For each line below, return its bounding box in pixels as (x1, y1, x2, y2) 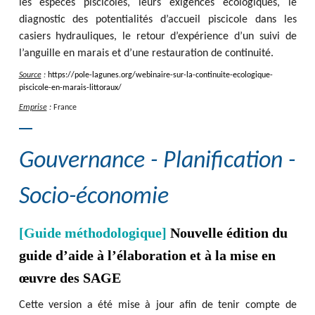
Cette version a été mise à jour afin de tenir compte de (18, 300, 297, 311)
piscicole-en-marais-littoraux (18, 84, 118, 92)
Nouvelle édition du (169, 225, 288, 240)
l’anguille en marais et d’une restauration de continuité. (18, 48, 274, 59)
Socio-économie (18, 185, 169, 210)
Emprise (18, 103, 47, 112)
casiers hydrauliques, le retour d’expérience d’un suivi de (18, 31, 297, 42)
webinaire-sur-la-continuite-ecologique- (135, 71, 273, 79)
